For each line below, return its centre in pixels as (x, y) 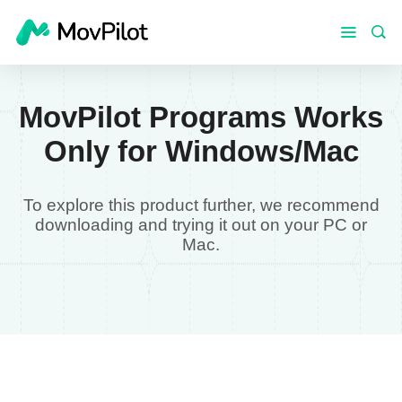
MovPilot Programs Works (201, 118)
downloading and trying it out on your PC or (201, 225)
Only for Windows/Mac (201, 152)
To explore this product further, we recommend (201, 205)
